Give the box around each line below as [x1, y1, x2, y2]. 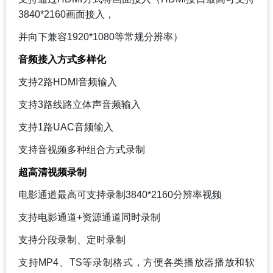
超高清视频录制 [18, 166, 87, 177]
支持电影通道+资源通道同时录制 [18, 211, 160, 222]
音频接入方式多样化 [18, 54, 106, 65]
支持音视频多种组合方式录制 [18, 144, 145, 155]
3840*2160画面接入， [18, 9, 115, 19]
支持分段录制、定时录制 [18, 234, 126, 245]
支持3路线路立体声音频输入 [18, 99, 141, 110]
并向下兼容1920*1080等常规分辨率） [18, 31, 183, 42]
